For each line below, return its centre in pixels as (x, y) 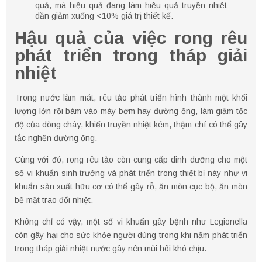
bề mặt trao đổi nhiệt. (54, 200)
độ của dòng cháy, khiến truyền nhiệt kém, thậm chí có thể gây (131, 124)
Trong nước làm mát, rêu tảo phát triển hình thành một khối (131, 97)
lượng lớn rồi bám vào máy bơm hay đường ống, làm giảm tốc (131, 111)
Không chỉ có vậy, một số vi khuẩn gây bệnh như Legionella (131, 221)
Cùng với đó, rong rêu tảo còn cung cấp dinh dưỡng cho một (131, 159)
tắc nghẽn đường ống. (56, 138)
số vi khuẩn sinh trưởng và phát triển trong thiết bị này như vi (131, 173)
